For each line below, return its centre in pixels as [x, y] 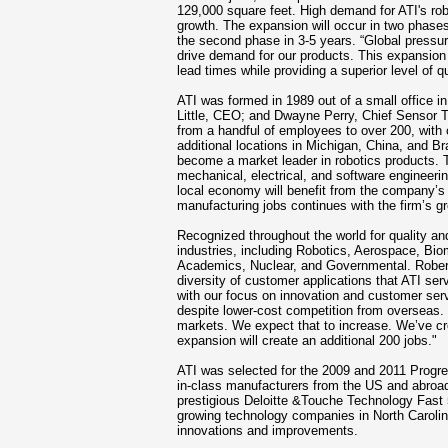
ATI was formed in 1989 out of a [271, 100]
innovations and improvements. [267, 430]
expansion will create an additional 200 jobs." [307, 340]
